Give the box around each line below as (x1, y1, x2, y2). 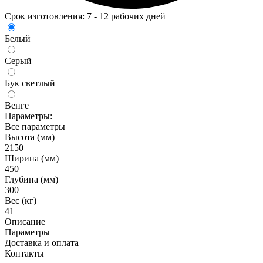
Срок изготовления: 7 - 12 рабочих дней (5, 11, 166, 21)
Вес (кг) (5, 195, 36, 205)
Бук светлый (5, 77, 55, 88)
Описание (5, 216, 45, 227)
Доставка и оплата (5, 237, 79, 248)
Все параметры (5, 121, 65, 131)
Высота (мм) (5, 131, 55, 142)
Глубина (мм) (5, 174, 58, 184)
